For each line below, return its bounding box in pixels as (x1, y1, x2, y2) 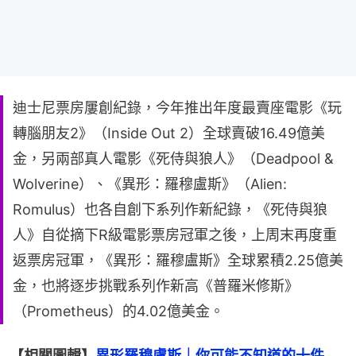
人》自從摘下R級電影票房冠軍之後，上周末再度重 (13, 226, 337, 243)
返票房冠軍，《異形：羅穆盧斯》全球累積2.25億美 (13, 251, 343, 269)
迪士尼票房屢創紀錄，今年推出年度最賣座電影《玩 (13, 99, 342, 116)
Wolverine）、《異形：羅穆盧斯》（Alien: (13, 175, 287, 192)
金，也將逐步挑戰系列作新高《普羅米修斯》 (13, 277, 299, 294)
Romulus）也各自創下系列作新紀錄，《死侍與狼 (13, 200, 327, 218)
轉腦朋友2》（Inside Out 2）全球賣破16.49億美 (13, 124, 325, 141)
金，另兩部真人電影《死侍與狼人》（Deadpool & (13, 149, 334, 167)
